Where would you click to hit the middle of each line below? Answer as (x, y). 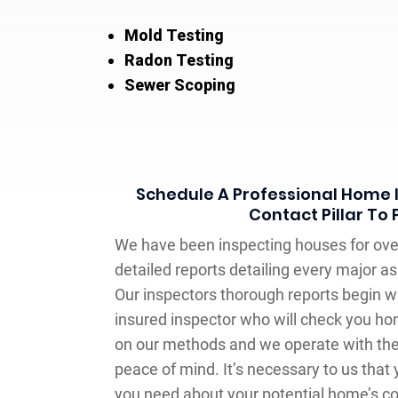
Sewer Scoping (179, 84)
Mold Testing (174, 35)
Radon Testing (179, 60)
